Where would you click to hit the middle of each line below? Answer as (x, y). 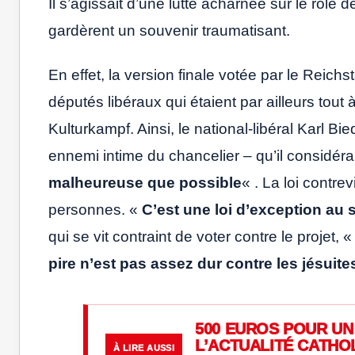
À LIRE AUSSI (144, 348)
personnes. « (95, 209)
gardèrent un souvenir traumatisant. (169, 30)
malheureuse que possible (145, 182)
